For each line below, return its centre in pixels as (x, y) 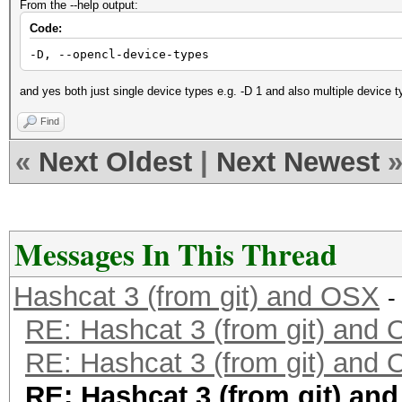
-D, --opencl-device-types (119, 54)
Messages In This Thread (176, 254)
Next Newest (298, 162)
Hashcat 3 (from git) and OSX (197, 297)
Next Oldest (115, 162)
